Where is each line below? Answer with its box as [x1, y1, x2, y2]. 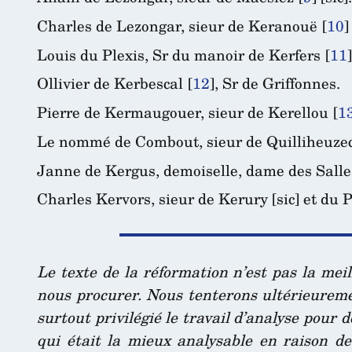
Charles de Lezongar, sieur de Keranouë [37, 13, 317, 37]
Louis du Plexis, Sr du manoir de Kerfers [37, 42, 321, 66]
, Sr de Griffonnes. [214, 71, 340, 95]
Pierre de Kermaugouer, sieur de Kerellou [37, 101, 328, 124]
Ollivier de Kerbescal [37, 71, 183, 95]
